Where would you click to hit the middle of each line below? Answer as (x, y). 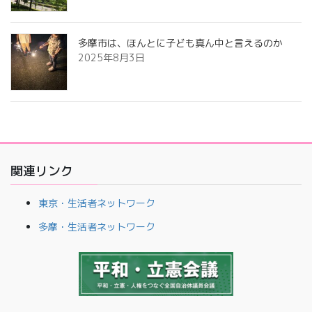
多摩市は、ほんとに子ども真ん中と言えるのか (180, 42)
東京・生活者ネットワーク (97, 203)
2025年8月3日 (111, 57)
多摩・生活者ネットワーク (97, 226)
